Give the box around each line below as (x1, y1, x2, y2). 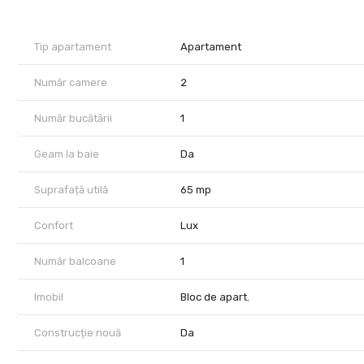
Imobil (34, 291, 63, 304)
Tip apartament (34, 41, 111, 54)
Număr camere (34, 76, 107, 89)
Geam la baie (34, 148, 99, 161)
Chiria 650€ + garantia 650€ (18, 21, 177, 37)
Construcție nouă (34, 327, 121, 340)
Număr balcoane (34, 255, 116, 268)
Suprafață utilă (34, 184, 108, 197)
